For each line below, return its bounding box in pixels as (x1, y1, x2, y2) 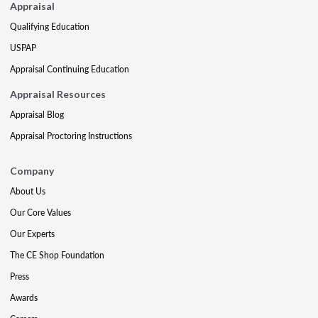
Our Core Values (10, 207, 71, 219)
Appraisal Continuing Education (10, 63, 129, 75)
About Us (10, 185, 45, 197)
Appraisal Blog (10, 109, 64, 121)
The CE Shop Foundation (10, 249, 104, 261)
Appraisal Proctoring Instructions (10, 130, 132, 142)
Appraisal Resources (10, 88, 106, 100)
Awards (10, 292, 38, 304)
